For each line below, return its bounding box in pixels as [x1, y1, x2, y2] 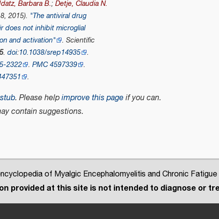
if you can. [124, 92, 161, 105]
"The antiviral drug [30, 10, 87, 22]
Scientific [66, 35, 95, 46]
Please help [19, 92, 62, 105]
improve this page [62, 92, 124, 105]
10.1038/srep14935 [19, 47, 81, 59]
